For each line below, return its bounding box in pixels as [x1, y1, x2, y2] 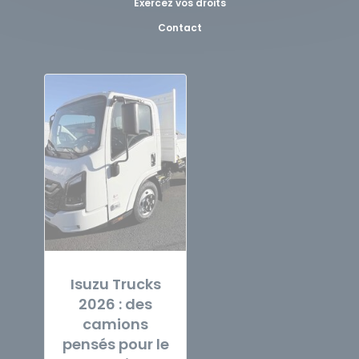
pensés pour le [62, 334, 169, 354]
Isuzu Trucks [70, 274, 161, 294]
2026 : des [79, 294, 152, 314]
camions [83, 314, 148, 334]
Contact [157, 21, 202, 34]
